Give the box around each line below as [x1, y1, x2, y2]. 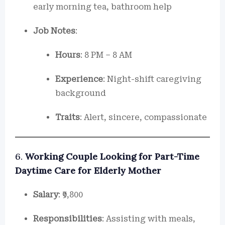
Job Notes [33, 26, 75, 36]
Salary [33, 190, 58, 199]
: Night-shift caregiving [103, 74, 201, 84]
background [55, 88, 106, 98]
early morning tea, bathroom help [33, 2, 172, 12]
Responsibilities [33, 214, 102, 223]
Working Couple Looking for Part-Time [25, 151, 199, 162]
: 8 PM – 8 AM [80, 50, 132, 60]
